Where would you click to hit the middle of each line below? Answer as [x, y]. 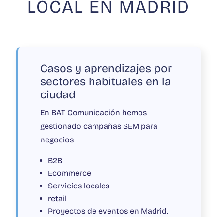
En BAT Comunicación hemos [93, 113]
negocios [57, 140]
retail [58, 199]
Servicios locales [78, 186]
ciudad [58, 95]
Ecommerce [69, 173]
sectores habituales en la [105, 82]
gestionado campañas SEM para [99, 126]
